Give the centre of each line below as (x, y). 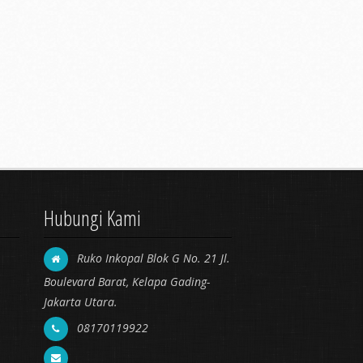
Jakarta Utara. (80, 302)
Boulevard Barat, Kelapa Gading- (126, 282)
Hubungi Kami (92, 218)
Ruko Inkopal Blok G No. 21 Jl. (152, 258)
